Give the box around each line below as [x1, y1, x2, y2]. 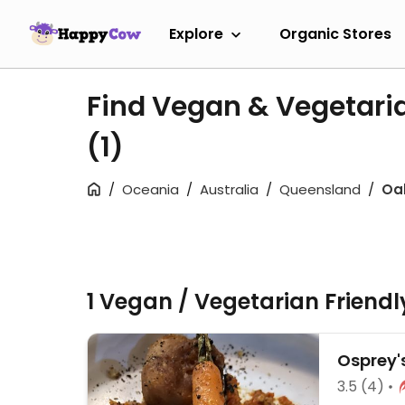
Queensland [279, 180, 361, 199]
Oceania [122, 180, 179, 199]
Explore [169, 23, 223, 44]
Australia [200, 180, 259, 199]
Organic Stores [279, 23, 391, 44]
